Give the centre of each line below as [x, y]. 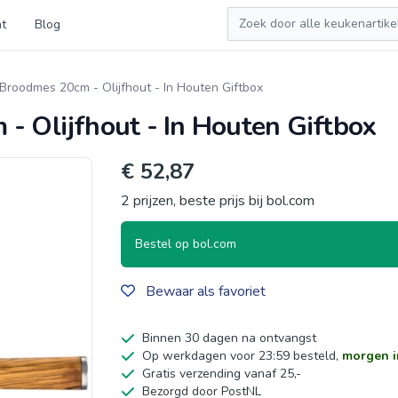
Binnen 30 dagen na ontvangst [229, 338]
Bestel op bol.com [186, 244]
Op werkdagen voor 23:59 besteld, [242, 356]
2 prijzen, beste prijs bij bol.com [218, 201]
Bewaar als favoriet [206, 291]
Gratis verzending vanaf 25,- [222, 374]
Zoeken [247, 15]
